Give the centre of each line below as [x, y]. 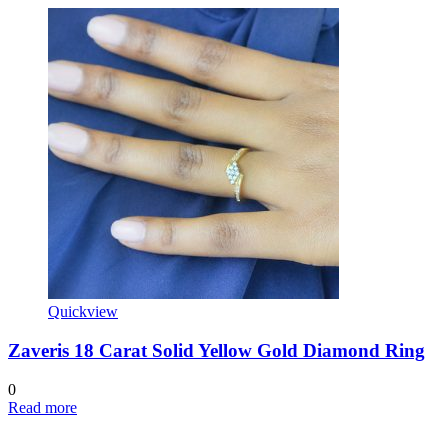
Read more [42, 407]
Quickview [83, 312]
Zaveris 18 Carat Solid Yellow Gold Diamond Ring [216, 351]
